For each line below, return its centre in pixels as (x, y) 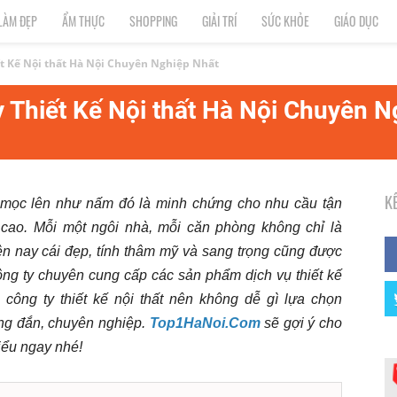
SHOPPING (153, 21)
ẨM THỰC (83, 21)
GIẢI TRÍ (219, 21)
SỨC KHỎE (285, 21)
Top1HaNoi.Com (205, 323)
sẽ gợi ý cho (303, 323)
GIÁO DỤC (356, 21)
